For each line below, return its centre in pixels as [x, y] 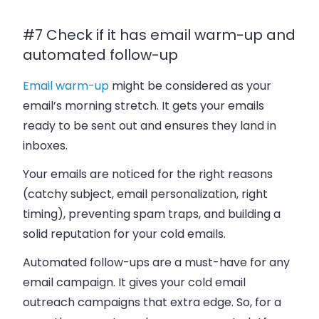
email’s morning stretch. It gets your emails [143, 105]
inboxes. [45, 145]
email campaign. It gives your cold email [134, 282]
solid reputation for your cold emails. [124, 234]
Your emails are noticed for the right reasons [148, 174]
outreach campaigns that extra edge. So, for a [152, 302]
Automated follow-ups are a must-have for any [156, 262]
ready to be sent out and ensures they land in [150, 125]
